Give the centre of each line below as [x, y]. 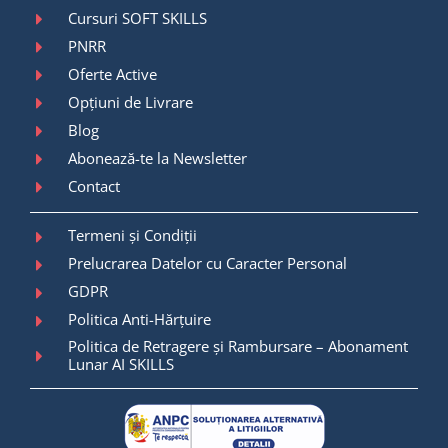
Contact [94, 185]
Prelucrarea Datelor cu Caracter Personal [208, 263]
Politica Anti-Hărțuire [140, 319]
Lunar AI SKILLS [121, 363]
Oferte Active [113, 73]
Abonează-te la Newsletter [158, 157]
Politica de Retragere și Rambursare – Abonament [238, 345]
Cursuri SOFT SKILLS [138, 17]
